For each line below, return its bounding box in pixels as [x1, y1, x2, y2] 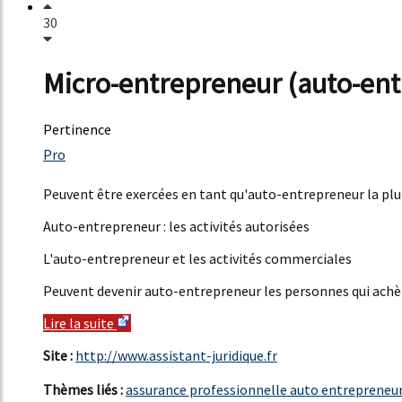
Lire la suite [43, 314, 117, 333]
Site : [43, 346, 75, 365]
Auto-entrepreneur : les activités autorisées [43, 217, 310, 236]
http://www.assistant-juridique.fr [75, 346, 277, 365]
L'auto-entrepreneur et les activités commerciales [43, 249, 352, 268]
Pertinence [43, 120, 111, 139]
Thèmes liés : [43, 380, 126, 399]
